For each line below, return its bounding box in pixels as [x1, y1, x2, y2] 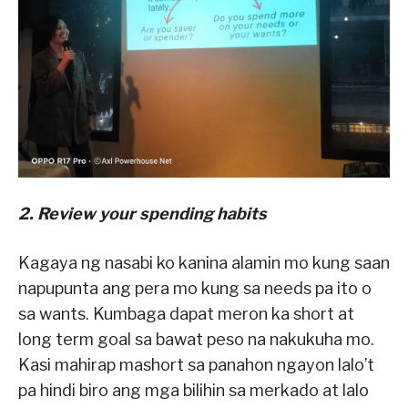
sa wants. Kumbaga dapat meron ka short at [18, 303, 354, 323]
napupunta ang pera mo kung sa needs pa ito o [18, 278, 372, 298]
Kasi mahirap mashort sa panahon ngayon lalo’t [18, 354, 374, 374]
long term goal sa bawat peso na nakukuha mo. [18, 329, 374, 349]
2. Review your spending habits [18, 203, 267, 223]
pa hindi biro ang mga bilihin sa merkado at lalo [18, 380, 369, 400]
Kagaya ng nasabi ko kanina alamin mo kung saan [18, 252, 390, 272]
